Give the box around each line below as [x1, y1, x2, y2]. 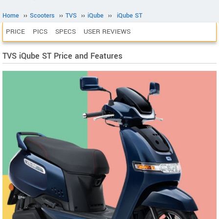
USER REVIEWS [84, 27, 131, 36]
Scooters [30, 11, 55, 20]
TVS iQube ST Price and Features [2, 50, 122, 62]
